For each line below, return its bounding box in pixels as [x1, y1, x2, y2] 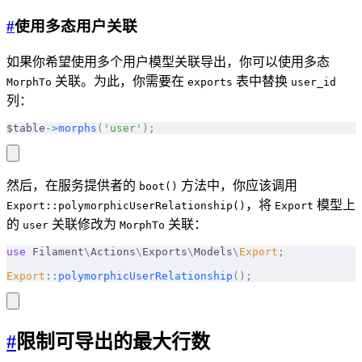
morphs [58, 122, 97, 134]
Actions [90, 246, 136, 258]
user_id [291, 76, 336, 88]
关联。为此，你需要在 [52, 74, 187, 88]
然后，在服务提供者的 [6, 179, 139, 192]
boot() [139, 180, 178, 192]
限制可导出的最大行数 [16, 330, 210, 352]
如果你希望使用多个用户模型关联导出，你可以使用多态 [6, 55, 330, 69]
